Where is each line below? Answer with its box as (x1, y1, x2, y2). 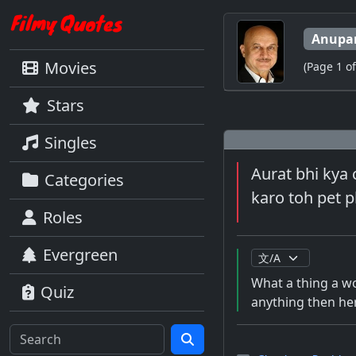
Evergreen (43, 244, 118, 265)
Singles (44, 132, 97, 153)
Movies (44, 57, 97, 79)
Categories (44, 169, 124, 191)
